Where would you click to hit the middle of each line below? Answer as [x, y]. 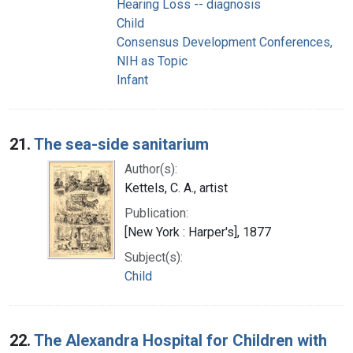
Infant [132, 80]
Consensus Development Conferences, [225, 42]
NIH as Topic [152, 61]
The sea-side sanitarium [121, 144]
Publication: [156, 213]
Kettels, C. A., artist [176, 188]
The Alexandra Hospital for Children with [180, 340]
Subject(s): [154, 257]
